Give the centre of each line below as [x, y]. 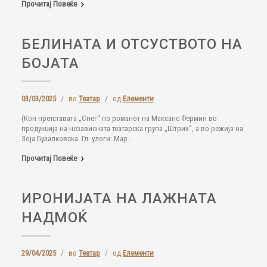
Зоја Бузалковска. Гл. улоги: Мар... [77, 139]
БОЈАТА [50, 63]
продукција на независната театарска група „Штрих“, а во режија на [132, 128]
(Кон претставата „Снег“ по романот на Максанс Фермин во [119, 118]
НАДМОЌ [55, 218]
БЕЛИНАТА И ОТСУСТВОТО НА [132, 44]
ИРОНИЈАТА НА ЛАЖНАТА [119, 198]
